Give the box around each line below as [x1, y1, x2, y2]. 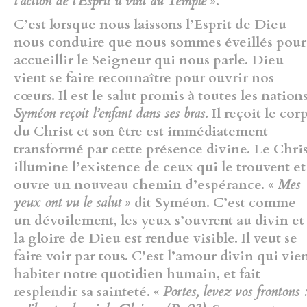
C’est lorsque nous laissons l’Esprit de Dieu [14, 14, 286, 34]
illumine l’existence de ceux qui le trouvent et [14, 157, 306, 176]
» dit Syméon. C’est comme [121, 193, 296, 212]
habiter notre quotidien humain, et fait [14, 264, 260, 283]
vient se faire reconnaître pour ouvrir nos [14, 68, 274, 87]
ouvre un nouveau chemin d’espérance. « [14, 175, 278, 194]
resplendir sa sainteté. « [14, 282, 163, 301]
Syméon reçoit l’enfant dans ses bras [14, 103, 205, 123]
